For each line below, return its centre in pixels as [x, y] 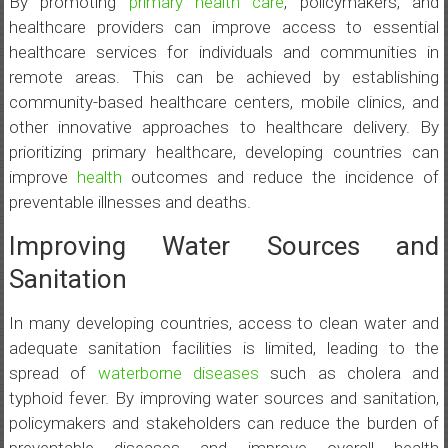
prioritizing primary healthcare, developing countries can [224, 152]
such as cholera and [349, 373]
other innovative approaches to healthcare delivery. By [224, 127]
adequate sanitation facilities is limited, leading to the [224, 348]
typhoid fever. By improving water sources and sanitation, [224, 398]
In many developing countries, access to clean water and [224, 323]
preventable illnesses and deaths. [129, 202]
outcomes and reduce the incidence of [280, 177]
